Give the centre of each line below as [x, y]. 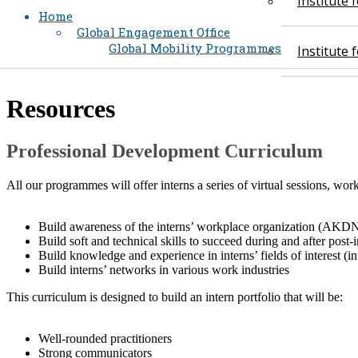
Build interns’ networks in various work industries [164, 269]
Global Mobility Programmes [195, 48]
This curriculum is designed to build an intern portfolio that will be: [175, 296]
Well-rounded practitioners [105, 338]
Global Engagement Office [153, 32]
